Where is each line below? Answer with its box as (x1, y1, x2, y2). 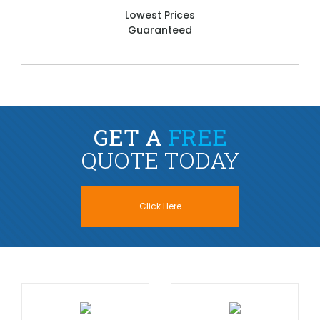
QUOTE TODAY (80, 144, 240, 175)
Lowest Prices (125, 8, 195, 22)
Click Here (139, 200, 181, 212)
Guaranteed (128, 23, 192, 37)
